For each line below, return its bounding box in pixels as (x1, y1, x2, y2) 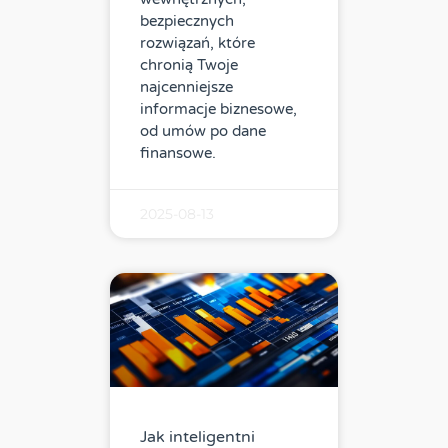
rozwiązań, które (140, 34, 255, 53)
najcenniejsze (140, 78, 233, 97)
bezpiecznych (140, 12, 234, 31)
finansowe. (140, 144, 216, 163)
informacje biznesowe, (140, 100, 297, 119)
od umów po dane (140, 122, 266, 141)
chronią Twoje (140, 56, 238, 75)
